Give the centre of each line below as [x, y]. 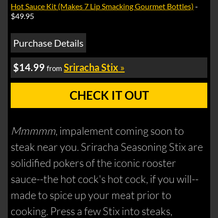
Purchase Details [49, 43]
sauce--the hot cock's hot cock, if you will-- [105, 179]
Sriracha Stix [91, 67]
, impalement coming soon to [120, 131]
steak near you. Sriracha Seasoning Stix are [107, 147]
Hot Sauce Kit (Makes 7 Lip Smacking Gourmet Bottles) [102, 6]
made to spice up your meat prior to [91, 195]
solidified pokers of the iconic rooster [94, 163]
